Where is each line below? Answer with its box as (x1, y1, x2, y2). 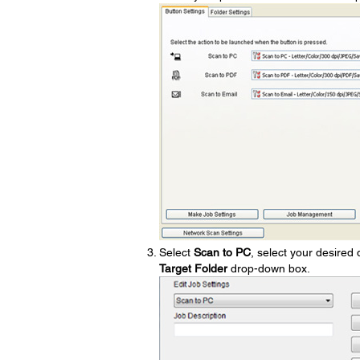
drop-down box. (227, 262, 310, 276)
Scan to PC (193, 246, 251, 260)
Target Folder (158, 262, 227, 276)
